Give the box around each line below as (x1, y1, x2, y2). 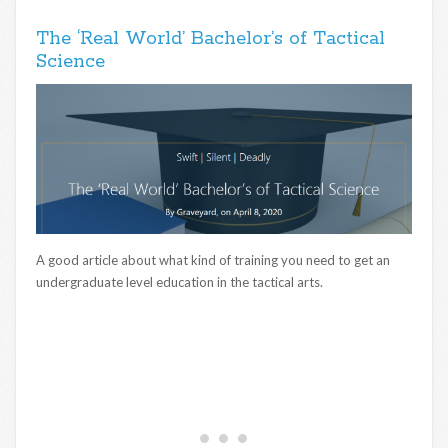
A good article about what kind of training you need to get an (36, 252, 390, 269)
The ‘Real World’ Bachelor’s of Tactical (36, 27, 385, 52)
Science (36, 50, 105, 75)
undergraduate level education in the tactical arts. (36, 274, 323, 291)
